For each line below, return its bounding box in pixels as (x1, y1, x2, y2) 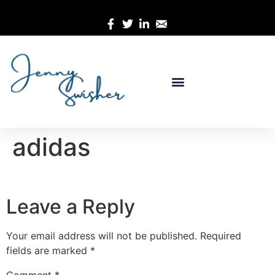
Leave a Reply (6, 195, 135, 219)
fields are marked (6, 244, 90, 257)
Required (200, 230, 241, 242)
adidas (12, 132, 90, 162)
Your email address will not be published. (6, 230, 197, 242)
